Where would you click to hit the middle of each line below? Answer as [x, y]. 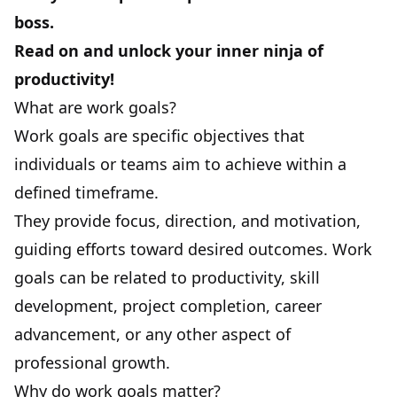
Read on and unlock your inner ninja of [169, 51]
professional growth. [92, 362]
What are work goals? [95, 107]
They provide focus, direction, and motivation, [187, 221]
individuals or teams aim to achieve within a [180, 164]
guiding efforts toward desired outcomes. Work [193, 249]
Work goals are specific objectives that [160, 136]
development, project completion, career [168, 306]
